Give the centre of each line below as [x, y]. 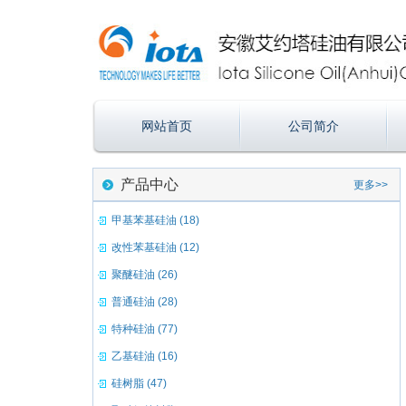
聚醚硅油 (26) [145, 275]
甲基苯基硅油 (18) [155, 220]
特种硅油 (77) [145, 329]
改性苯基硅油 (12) [155, 247]
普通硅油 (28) [145, 302]
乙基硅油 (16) [145, 356]
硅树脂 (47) [139, 383]
